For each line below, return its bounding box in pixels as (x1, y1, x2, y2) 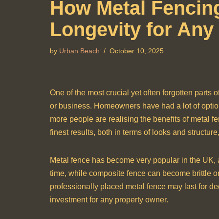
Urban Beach (59, 47, 100, 55)
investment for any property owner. (50, 196, 168, 204)
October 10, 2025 (109, 47, 164, 55)
